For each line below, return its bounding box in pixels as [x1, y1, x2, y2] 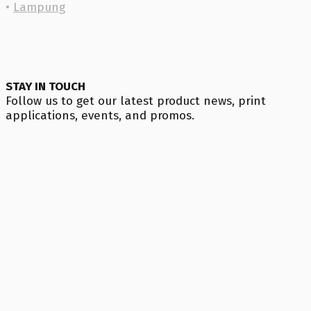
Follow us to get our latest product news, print [6, 94, 266, 108]
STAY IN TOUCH [6, 79, 85, 94]
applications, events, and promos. [6, 108, 194, 123]
